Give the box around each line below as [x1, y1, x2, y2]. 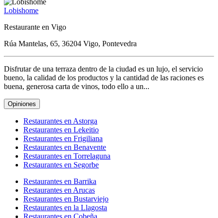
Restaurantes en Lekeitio [23, 125, 99, 134]
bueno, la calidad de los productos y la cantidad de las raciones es [4, 73, 204, 82]
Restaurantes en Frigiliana [23, 134, 103, 143]
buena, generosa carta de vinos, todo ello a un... [4, 82, 149, 91]
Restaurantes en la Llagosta [23, 203, 107, 212]
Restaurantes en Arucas [23, 185, 95, 194]
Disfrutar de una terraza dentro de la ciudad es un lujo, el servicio [4, 64, 203, 73]
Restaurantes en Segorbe [23, 160, 99, 169]
